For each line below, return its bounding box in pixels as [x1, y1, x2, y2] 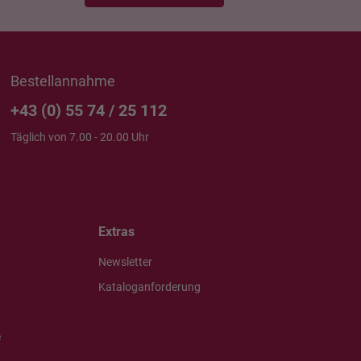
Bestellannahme [10, 73, 116, 89]
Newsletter [98, 255, 152, 268]
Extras [98, 224, 135, 239]
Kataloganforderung [98, 280, 201, 293]
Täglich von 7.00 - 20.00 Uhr [10, 131, 150, 143]
